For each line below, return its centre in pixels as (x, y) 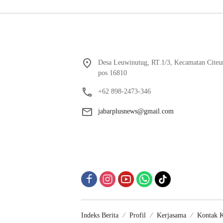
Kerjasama (171, 216)
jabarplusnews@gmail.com (136, 111)
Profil (138, 216)
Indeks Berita (100, 216)
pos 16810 (112, 73)
